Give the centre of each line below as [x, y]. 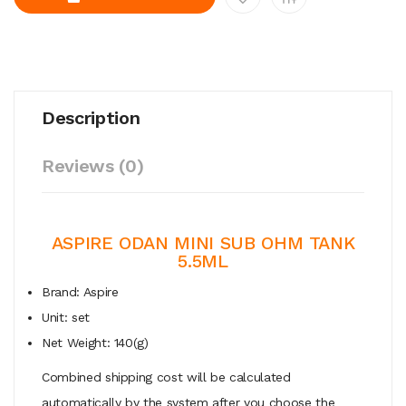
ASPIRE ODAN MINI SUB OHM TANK [203, 242]
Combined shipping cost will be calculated [166, 377]
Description [91, 117]
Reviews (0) [93, 165]
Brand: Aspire [80, 291]
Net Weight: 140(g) [95, 342]
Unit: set [66, 317]
